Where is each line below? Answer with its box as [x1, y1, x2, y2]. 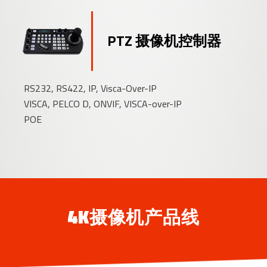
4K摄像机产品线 [67, 203, 200, 231]
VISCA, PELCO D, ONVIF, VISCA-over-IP [24, 97, 182, 111]
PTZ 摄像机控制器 [107, 30, 222, 52]
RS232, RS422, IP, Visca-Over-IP [24, 81, 157, 96]
